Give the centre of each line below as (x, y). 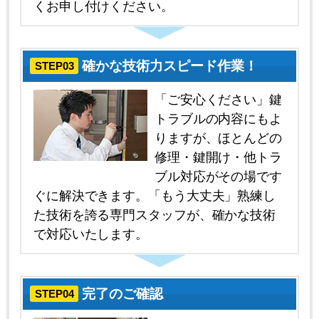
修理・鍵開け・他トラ (218, 157)
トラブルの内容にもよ (218, 118)
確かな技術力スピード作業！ (170, 66)
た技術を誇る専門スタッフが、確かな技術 (155, 214)
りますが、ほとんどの (218, 137)
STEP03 (54, 66)
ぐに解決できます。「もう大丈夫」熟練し (155, 195)
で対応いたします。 (91, 234)
